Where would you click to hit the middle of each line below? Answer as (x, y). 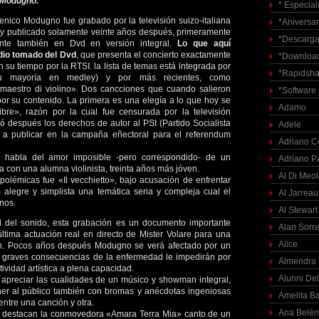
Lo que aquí (204, 43)
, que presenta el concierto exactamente (153, 55)
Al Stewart (298, 210)
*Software (297, 90)
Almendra (297, 261)
